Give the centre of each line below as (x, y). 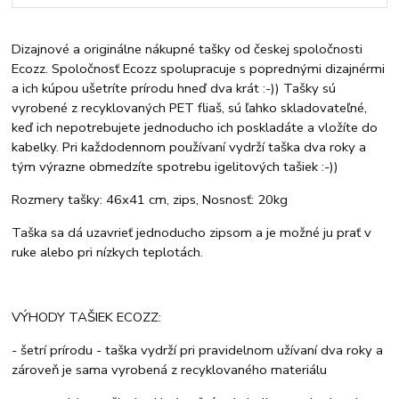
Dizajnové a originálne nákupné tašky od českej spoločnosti (187, 49)
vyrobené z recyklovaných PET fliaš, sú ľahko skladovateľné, (190, 107)
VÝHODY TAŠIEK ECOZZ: (87, 318)
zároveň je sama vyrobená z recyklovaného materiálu (170, 370)
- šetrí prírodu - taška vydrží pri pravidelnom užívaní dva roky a (198, 350)
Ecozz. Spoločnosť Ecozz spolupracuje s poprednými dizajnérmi (199, 68)
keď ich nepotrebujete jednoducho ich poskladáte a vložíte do (195, 127)
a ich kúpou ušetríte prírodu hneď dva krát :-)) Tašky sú (174, 88)
